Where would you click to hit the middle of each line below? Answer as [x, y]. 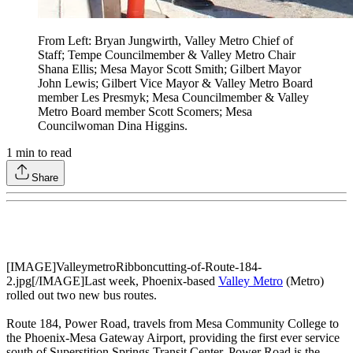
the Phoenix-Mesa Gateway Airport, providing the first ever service [173, 338]
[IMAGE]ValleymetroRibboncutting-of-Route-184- [134, 267]
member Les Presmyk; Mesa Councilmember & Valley [173, 98]
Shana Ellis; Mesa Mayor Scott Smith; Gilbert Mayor [169, 69]
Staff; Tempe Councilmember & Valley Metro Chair [167, 55]
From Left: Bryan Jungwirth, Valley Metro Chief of [165, 41]
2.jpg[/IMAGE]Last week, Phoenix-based [112, 281]
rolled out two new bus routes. [82, 295]
